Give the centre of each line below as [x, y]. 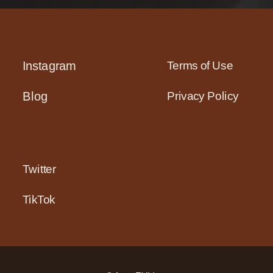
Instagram [49, 66]
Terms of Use [200, 66]
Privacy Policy [203, 96]
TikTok [38, 200]
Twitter [39, 169]
